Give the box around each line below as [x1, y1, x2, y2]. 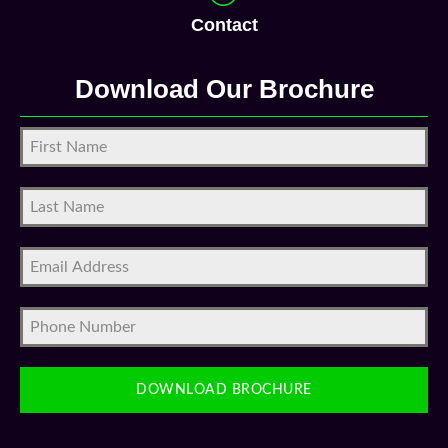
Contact [190, 15, 258, 36]
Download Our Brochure [74, 74, 374, 105]
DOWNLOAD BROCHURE [136, 383, 312, 398]
